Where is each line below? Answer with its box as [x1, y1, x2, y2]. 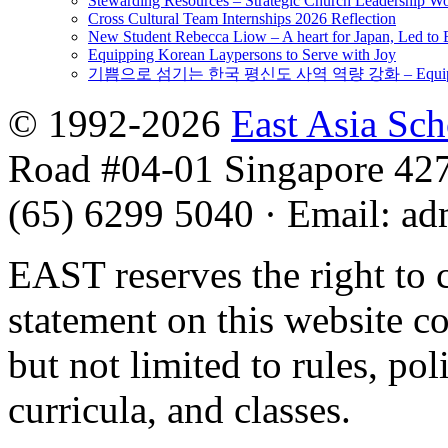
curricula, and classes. [8, 387, 351, 431]
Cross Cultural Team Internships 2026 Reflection [88, 9, 396, 27]
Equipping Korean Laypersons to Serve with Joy [88, 45, 396, 63]
